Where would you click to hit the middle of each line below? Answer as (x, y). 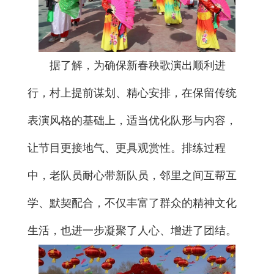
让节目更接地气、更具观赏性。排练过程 (127, 148)
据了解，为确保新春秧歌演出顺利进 (138, 66)
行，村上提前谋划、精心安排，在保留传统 (132, 93)
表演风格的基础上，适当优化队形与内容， (132, 121)
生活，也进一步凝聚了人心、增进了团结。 (134, 231)
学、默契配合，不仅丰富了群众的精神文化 (132, 203)
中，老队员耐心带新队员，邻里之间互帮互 (132, 176)
